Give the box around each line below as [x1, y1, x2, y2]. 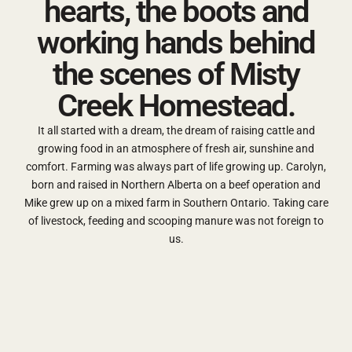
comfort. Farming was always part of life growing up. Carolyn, [26, 160, 326, 173]
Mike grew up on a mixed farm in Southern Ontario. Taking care [24, 196, 328, 209]
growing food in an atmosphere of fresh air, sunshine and [38, 142, 314, 155]
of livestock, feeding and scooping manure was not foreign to [28, 214, 324, 227]
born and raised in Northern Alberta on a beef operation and [31, 178, 321, 191]
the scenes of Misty [53, 56, 299, 93]
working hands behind [37, 24, 315, 61]
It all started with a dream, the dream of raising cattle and [37, 124, 315, 137]
